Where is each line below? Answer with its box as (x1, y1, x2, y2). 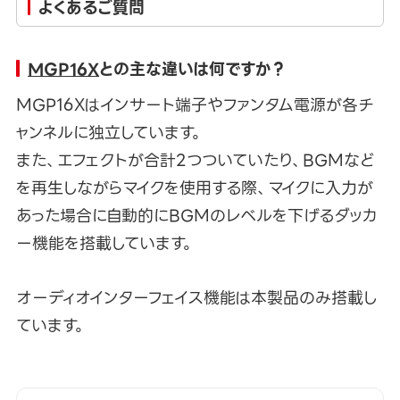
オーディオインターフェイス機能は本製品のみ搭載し (15, 285, 378, 312)
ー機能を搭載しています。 (15, 230, 194, 257)
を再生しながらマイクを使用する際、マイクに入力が (15, 175, 373, 202)
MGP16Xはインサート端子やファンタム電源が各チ (15, 92, 373, 119)
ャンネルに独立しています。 (15, 120, 203, 146)
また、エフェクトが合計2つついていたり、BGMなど (15, 147, 375, 174)
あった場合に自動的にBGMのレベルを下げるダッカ (15, 203, 377, 229)
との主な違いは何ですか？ (99, 56, 286, 83)
